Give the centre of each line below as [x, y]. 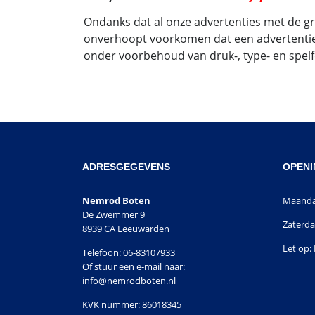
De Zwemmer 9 [114, 214]
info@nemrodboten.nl [129, 280]
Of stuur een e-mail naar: [134, 266]
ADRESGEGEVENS [126, 166]
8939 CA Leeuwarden [126, 228]
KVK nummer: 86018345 [132, 304]
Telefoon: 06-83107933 [129, 252]
